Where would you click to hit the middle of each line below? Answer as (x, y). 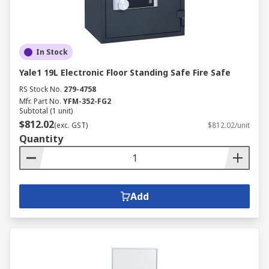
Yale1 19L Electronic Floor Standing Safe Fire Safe (125, 72)
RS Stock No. (41, 89)
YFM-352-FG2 (87, 101)
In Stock (52, 52)
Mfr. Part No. (40, 101)
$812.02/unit (229, 125)
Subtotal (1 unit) (46, 111)
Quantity (41, 139)
